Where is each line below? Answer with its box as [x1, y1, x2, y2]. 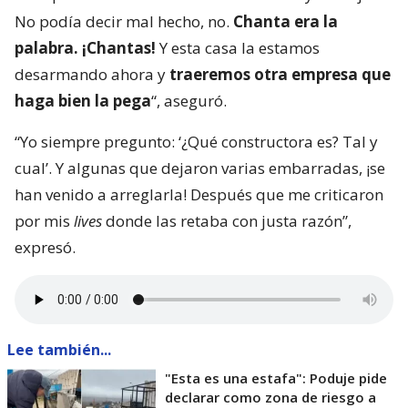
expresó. [15, 237, 76, 259]
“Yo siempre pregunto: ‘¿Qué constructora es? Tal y [15, 131, 378, 153]
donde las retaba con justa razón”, [102, 210, 352, 232]
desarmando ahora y [15, 64, 169, 86]
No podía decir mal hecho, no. [15, 11, 233, 33]
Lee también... [7, 340, 111, 361]
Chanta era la [233, 11, 338, 33]
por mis [15, 210, 74, 232]
